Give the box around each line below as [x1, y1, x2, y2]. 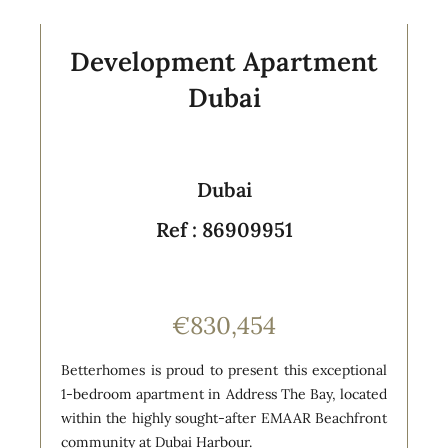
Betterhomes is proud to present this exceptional [61, 360, 387, 379]
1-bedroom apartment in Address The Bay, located [61, 384, 387, 403]
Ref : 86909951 [155, 216, 293, 242]
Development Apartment [70, 44, 378, 78]
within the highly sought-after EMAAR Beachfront [61, 408, 387, 427]
